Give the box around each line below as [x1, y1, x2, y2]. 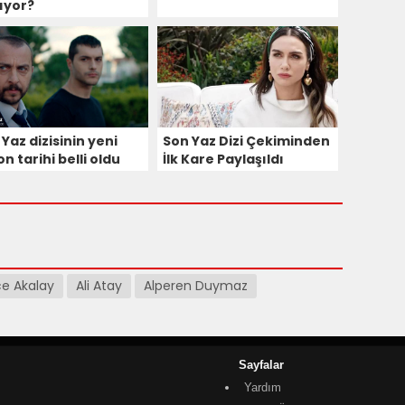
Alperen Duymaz [144, 276, 248, 295]
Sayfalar [239, 357, 284, 372]
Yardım [244, 380, 281, 394]
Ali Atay [76, 276, 122, 295]
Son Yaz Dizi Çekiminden [163, 131, 330, 150]
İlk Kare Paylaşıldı [163, 149, 284, 168]
